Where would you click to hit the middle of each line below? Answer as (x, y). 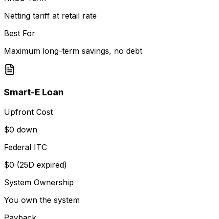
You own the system (42, 200)
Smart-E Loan (34, 92)
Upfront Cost (28, 112)
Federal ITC (25, 147)
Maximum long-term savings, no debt (73, 51)
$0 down (21, 129)
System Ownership (39, 182)
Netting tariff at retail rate (50, 16)
